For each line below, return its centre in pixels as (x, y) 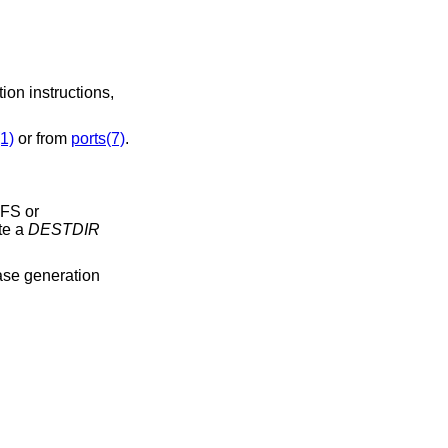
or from (42, 138)
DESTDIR (63, 229)
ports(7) (97, 138)
